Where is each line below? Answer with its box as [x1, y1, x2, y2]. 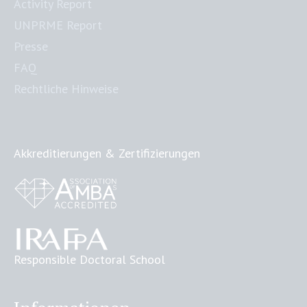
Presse [14, 38, 49, 54]
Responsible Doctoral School [14, 251, 166, 268]
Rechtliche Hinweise [14, 81, 119, 97]
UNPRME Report [14, 17, 103, 33]
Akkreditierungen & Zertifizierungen [14, 145, 201, 161]
